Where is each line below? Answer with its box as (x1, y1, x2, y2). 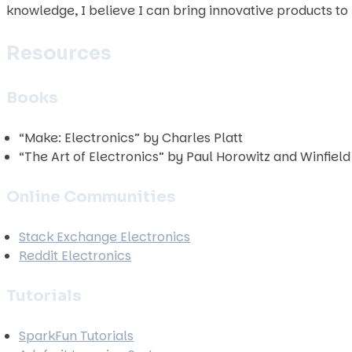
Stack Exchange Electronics (19, 228, 190, 246)
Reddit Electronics (19, 247, 131, 265)
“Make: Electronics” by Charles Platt (19, 129, 243, 147)
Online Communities (6, 187, 176, 207)
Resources (6, 42, 112, 65)
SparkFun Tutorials (19, 327, 134, 345)
